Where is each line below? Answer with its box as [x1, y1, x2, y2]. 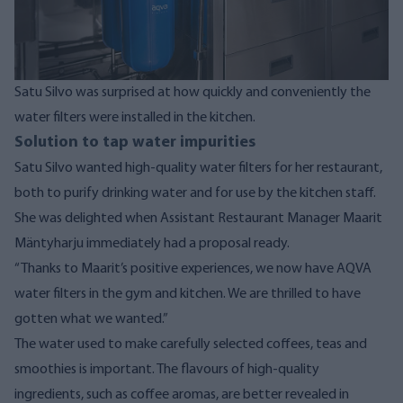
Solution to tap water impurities [14, 133, 255, 151]
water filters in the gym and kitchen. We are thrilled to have [14, 286, 361, 301]
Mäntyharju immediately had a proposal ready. [14, 236, 290, 251]
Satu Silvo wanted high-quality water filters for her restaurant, [14, 160, 382, 175]
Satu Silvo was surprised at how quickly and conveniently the [14, 85, 371, 100]
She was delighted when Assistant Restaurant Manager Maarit [14, 210, 382, 226]
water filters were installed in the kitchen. [14, 110, 255, 125]
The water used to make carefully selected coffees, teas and [14, 336, 367, 352]
